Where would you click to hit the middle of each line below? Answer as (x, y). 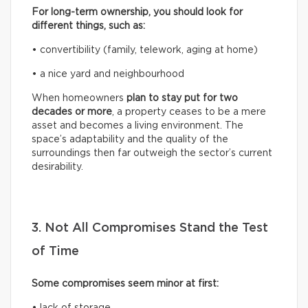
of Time (55, 251)
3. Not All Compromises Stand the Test (150, 228)
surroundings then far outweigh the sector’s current (152, 153)
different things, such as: (88, 26)
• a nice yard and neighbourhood (108, 74)
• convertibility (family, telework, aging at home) (145, 50)
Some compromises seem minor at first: (125, 284)
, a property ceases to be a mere (189, 112)
